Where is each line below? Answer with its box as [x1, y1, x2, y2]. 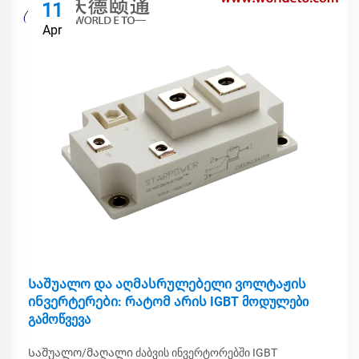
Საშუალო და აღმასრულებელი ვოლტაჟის [28, 276, 306, 292]
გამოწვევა [28, 312, 91, 327]
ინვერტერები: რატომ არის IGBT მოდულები [28, 294, 309, 309]
